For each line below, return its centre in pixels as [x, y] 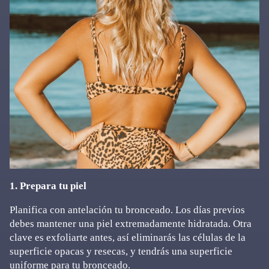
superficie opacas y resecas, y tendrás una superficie [121, 251]
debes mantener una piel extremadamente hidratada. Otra [131, 224]
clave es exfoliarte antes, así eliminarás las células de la [128, 237]
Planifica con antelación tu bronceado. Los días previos [127, 210]
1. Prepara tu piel [48, 186]
